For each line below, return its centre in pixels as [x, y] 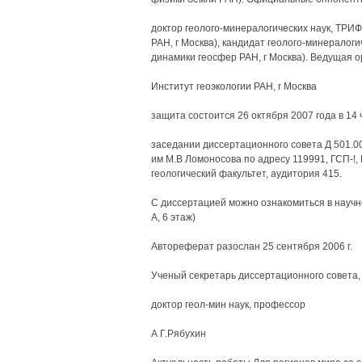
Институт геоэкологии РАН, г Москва [234, 86]
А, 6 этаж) [173, 217]
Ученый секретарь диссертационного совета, [255, 276]
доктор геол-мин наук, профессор [228, 305]
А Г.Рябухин [178, 334]
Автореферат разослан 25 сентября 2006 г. [251, 246]
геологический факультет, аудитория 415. [246, 174]
